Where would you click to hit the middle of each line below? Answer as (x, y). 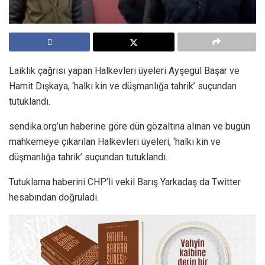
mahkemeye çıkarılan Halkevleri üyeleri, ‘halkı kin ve (115, 141)
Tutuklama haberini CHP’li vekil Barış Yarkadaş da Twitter (125, 182)
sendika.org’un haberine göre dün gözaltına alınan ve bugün (130, 126)
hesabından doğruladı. (54, 197)
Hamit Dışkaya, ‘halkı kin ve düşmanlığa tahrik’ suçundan (123, 86)
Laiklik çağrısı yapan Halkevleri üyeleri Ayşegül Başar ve (124, 70)
